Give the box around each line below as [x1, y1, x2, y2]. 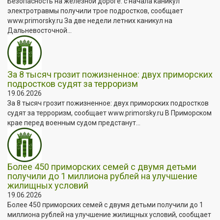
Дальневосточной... [7, 26, 72, 34]
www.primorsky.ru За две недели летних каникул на [7, 16, 172, 25]
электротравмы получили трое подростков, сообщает [7, 6, 183, 15]
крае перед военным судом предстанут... [7, 118, 140, 127]
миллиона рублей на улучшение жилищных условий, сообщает [7, 210, 211, 219]
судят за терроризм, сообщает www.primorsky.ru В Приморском [7, 109, 212, 117]
